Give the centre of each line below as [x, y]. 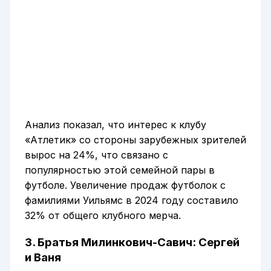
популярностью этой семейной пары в [119, 170]
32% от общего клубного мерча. [103, 216]
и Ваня [43, 257]
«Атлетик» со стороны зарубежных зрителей [135, 140]
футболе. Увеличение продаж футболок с [125, 185]
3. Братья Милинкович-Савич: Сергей [132, 242]
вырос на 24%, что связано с [96, 155]
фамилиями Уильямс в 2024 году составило [131, 201]
